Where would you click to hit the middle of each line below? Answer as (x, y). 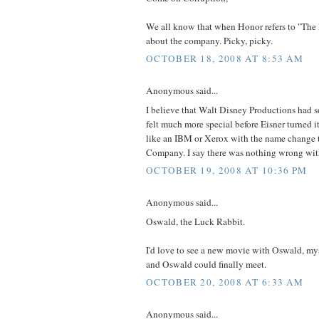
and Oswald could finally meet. (206, 264)
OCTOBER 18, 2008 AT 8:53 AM (225, 59)
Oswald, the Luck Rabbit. (195, 221)
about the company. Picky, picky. (209, 40)
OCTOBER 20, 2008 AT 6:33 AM (225, 282)
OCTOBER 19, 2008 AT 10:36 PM (227, 171)
